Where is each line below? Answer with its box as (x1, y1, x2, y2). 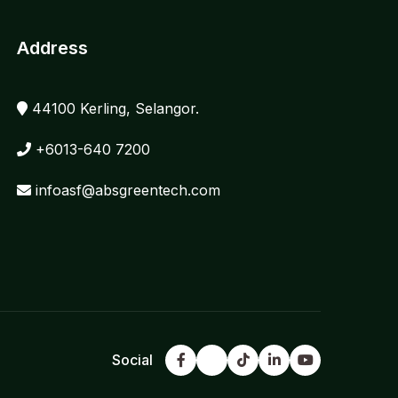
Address (16, 36, 88, 59)
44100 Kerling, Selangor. (27, 99, 199, 117)
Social (112, 351, 153, 370)
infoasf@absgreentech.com (30, 180, 220, 199)
